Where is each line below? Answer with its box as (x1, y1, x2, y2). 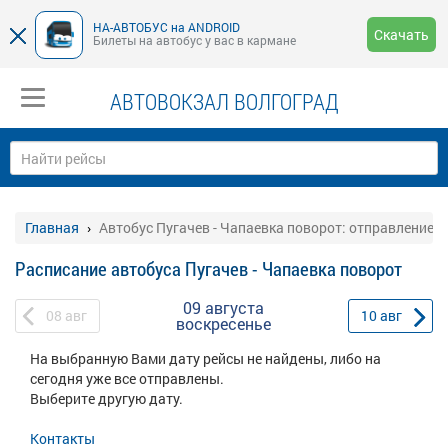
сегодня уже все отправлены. (30, 369, 224, 388)
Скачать (374, 25, 429, 44)
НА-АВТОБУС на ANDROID (93, 18, 240, 35)
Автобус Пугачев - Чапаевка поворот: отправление (99, 218, 434, 237)
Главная (25, 218, 79, 237)
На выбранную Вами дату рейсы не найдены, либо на (30, 349, 381, 368)
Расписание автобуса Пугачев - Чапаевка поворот (15, 256, 402, 281)
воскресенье (176, 313, 272, 334)
